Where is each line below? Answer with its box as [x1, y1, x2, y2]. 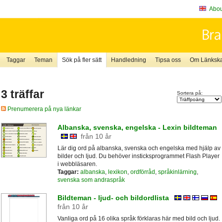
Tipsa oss [155, 56, 181, 63]
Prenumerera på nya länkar [5, 106, 81, 113]
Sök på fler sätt [61, 56, 102, 63]
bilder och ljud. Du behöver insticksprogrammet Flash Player [57, 152, 220, 160]
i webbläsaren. [57, 160, 97, 167]
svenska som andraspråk [57, 176, 125, 183]
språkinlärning [158, 168, 197, 175]
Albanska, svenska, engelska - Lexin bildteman [57, 123, 217, 131]
